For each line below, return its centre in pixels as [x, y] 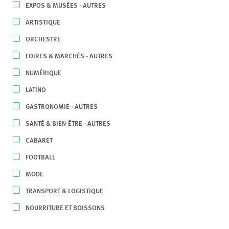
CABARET [39, 140]
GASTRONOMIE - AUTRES [62, 106]
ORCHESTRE [43, 39]
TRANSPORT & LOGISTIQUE [64, 190]
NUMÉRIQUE [43, 72]
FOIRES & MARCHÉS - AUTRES [69, 55]
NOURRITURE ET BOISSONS [65, 207]
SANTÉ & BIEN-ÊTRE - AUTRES [68, 123]
